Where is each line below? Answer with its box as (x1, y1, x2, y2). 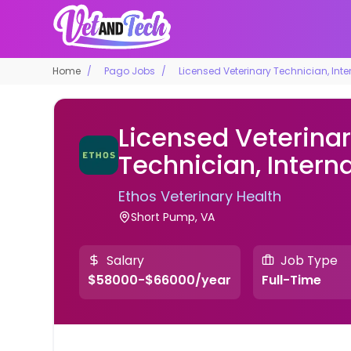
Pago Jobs (104, 63, 156, 78)
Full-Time (261, 271, 321, 290)
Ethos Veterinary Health (118, 186, 282, 206)
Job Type (280, 251, 338, 269)
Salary (107, 251, 145, 269)
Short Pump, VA (131, 208, 215, 225)
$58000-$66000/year (88, 271, 232, 290)
